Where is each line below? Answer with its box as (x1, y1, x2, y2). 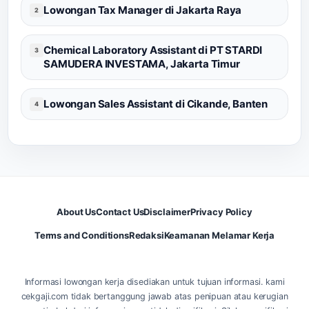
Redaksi (128, 230, 164, 241)
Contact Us (96, 206, 144, 217)
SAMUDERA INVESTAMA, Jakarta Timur (43, 57, 240, 70)
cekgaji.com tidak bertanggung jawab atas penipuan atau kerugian (21, 291, 288, 301)
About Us (57, 206, 97, 217)
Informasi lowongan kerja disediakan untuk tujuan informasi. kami (24, 277, 285, 287)
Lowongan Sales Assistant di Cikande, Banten (43, 97, 268, 110)
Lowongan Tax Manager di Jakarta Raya (43, 3, 242, 17)
